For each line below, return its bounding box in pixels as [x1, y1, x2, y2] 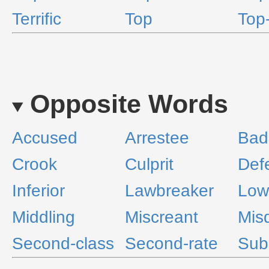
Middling [12, 208, 75, 226]
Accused [12, 128, 77, 147]
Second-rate [125, 234, 218, 253]
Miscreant [125, 208, 198, 226]
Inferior [12, 181, 65, 200]
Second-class [12, 234, 114, 253]
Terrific [12, 10, 61, 28]
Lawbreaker [125, 181, 214, 200]
